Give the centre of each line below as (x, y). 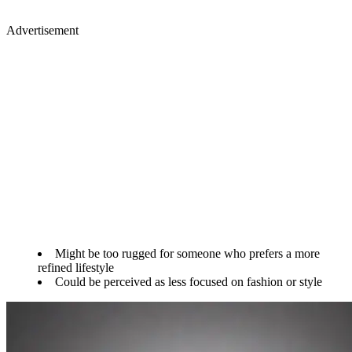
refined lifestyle (76, 268)
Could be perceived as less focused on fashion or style (189, 282)
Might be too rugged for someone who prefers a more (187, 254)
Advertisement (42, 31)
